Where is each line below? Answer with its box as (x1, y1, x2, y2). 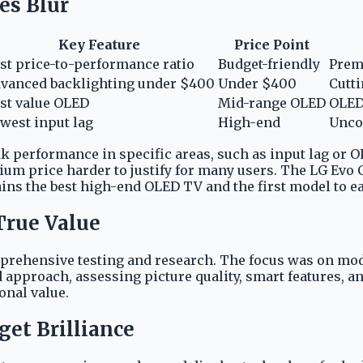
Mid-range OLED (218, 94, 326, 111)
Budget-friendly (218, 55, 320, 72)
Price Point (234, 36, 310, 53)
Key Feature (58, 36, 140, 53)
